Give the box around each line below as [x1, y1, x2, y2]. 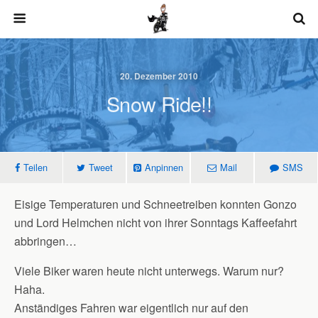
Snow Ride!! [106, 89, 212, 118]
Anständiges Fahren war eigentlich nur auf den [14, 300, 248, 316]
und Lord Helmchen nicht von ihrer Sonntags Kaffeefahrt [14, 214, 297, 231]
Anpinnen [145, 160, 183, 174]
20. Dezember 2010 [120, 70, 198, 82]
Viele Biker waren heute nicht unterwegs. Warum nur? [14, 263, 284, 279]
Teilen [23, 160, 48, 174]
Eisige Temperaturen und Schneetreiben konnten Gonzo [14, 196, 297, 212]
